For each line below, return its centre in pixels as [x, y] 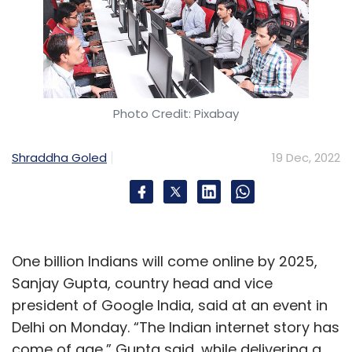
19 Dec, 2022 [306, 158]
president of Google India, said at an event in [170, 305]
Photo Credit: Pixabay [176, 114]
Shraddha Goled [59, 157]
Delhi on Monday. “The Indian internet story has [176, 327]
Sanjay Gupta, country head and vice [142, 283]
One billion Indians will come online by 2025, [165, 261]
